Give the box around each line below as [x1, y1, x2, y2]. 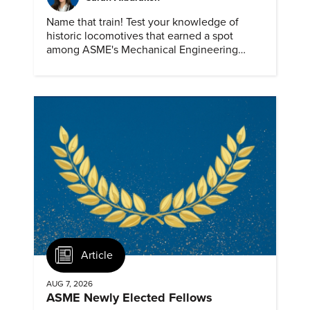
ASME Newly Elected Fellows [46, 290, 212, 306]
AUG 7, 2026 [46, 279, 93, 289]
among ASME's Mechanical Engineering [46, 42, 238, 57]
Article [81, 248, 113, 262]
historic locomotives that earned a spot [46, 28, 233, 43]
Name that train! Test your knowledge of [46, 15, 239, 29]
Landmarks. [46, 56, 101, 71]
